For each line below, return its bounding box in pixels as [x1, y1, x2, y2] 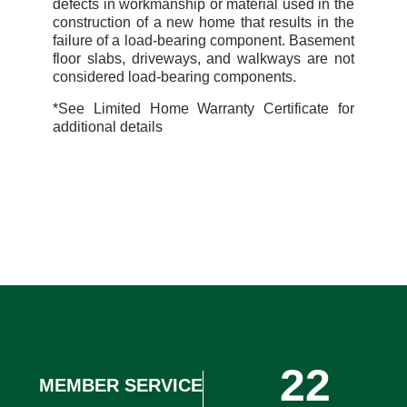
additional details [53, 118, 164, 134]
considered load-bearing [53, 69, 211, 85]
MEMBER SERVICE [39, 374, 203, 395]
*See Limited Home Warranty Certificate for [53, 100, 354, 116]
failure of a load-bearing [53, 33, 206, 49]
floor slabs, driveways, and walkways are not [53, 51, 354, 67]
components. [210, 69, 297, 85]
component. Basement [205, 33, 354, 49]
